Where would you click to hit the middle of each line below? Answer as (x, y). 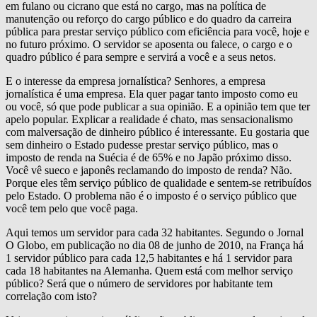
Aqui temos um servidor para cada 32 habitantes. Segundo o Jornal (155, 232)
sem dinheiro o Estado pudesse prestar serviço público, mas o (142, 144)
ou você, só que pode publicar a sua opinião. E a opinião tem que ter (158, 106)
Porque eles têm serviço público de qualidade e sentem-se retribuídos (158, 183)
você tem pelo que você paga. (72, 208)
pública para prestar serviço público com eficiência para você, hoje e (157, 31)
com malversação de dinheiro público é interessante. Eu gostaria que (157, 132)
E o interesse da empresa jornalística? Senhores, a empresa (136, 81)
